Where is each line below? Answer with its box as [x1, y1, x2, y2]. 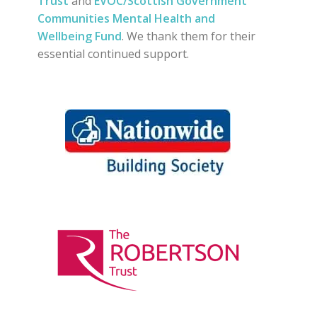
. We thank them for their [121, 28, 255, 44]
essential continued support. [37, 45, 189, 62]
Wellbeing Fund [37, 28, 122, 44]
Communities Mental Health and [37, 10, 215, 26]
